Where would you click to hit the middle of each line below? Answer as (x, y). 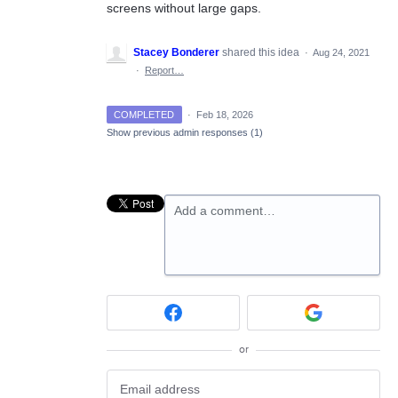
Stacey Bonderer (176, 52)
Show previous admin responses (179, 132)
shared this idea (262, 52)
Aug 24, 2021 (341, 52)
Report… (164, 70)
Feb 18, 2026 (224, 114)
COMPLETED (144, 114)
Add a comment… (225, 210)
